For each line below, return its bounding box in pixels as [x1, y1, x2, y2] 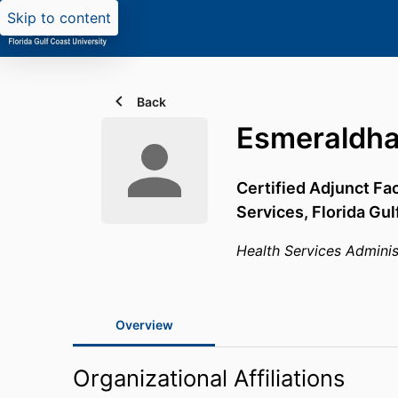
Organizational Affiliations [73, 364, 345, 392]
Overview [115, 317, 173, 332]
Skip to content [7, 9, 111, 27]
